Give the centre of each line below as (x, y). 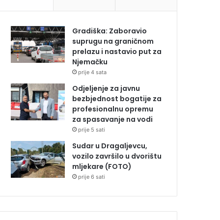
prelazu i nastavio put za (117, 52)
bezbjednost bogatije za (117, 99)
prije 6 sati (92, 177)
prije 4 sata (93, 72)
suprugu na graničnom (113, 41)
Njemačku (90, 62)
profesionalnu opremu (113, 109)
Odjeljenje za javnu (106, 89)
